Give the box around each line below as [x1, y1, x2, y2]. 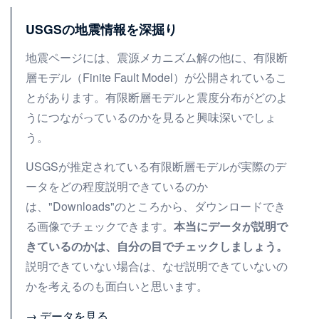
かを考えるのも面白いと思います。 [26, 277, 208, 294]
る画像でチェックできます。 [26, 217, 174, 234]
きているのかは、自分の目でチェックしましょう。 [26, 237, 288, 254]
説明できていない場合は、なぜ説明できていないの [26, 257, 288, 274]
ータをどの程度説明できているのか [26, 177, 208, 194]
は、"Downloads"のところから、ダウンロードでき [26, 197, 286, 214]
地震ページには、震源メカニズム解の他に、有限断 [26, 49, 288, 66]
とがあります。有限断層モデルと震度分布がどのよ [26, 89, 288, 106]
